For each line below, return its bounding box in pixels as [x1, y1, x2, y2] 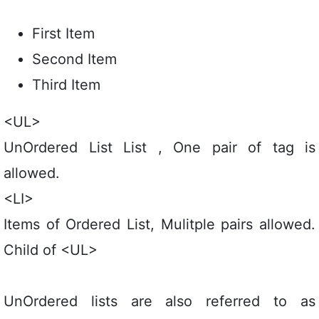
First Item [32, 24, 95, 42]
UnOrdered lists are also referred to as [4, 292, 315, 310]
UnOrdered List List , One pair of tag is [4, 138, 315, 156]
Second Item [32, 50, 117, 68]
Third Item [32, 75, 100, 93]
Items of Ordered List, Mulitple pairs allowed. [4, 215, 315, 233]
